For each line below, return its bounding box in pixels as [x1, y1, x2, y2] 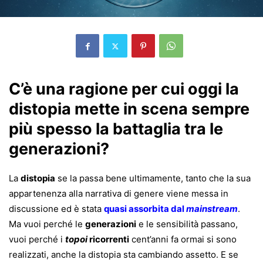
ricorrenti [87, 234, 129, 245]
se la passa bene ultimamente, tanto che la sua [55, 173, 251, 184]
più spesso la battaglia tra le [9, 119, 223, 139]
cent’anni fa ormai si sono [129, 234, 237, 245]
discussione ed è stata [9, 203, 104, 214]
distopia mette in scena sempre [9, 99, 249, 119]
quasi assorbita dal [104, 203, 186, 214]
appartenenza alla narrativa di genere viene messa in [9, 188, 228, 199]
